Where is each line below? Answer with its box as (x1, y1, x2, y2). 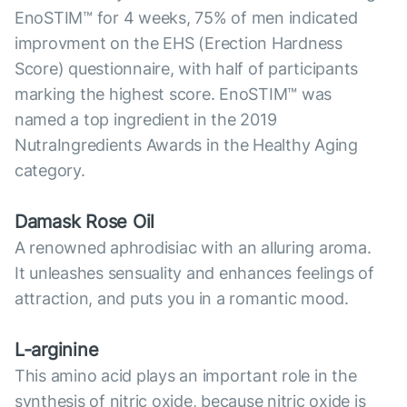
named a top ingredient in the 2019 (15, 110, 277, 130)
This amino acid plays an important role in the (15, 366, 357, 386)
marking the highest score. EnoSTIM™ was (15, 84, 333, 104)
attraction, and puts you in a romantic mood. (15, 289, 349, 309)
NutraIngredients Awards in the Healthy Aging (15, 135, 358, 155)
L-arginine (15, 339, 99, 362)
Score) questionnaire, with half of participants (15, 59, 359, 79)
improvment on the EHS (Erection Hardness (15, 34, 342, 54)
